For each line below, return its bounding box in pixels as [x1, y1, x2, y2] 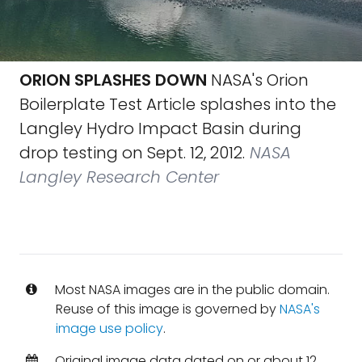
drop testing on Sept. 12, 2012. [19, 141, 245, 164]
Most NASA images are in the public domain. [51, 280, 330, 299]
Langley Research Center [19, 166, 219, 188]
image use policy [55, 319, 163, 338]
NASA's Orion [207, 69, 309, 91]
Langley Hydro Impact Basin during [19, 117, 301, 140]
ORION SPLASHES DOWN [19, 69, 207, 91]
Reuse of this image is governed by [55, 300, 280, 318]
